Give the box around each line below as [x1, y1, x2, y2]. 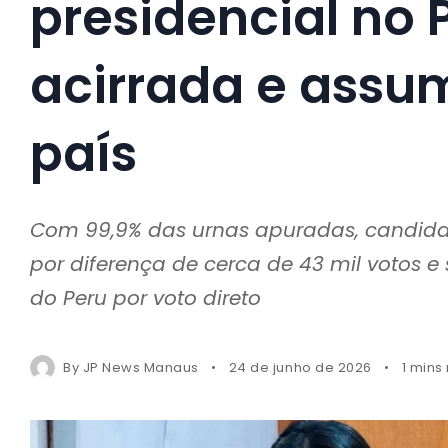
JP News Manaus [82, 357, 199, 377]
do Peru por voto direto [30, 283, 261, 312]
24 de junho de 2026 [228, 357, 372, 377]
